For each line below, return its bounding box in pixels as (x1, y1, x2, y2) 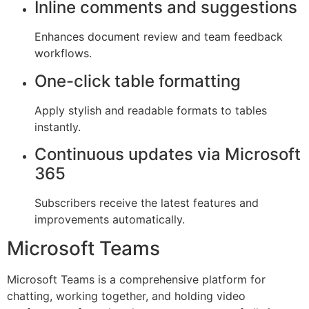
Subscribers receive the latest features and (34, 195, 259, 210)
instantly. (34, 119, 81, 134)
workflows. (34, 46, 92, 61)
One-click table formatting (34, 70, 241, 91)
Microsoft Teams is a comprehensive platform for (7, 272, 266, 287)
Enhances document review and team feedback (34, 30, 283, 44)
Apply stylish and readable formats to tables (34, 103, 267, 117)
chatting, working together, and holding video (7, 289, 246, 303)
